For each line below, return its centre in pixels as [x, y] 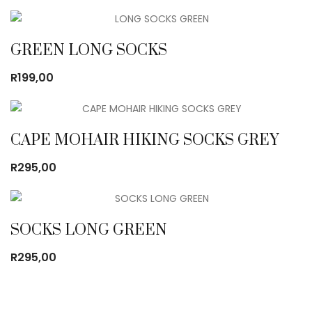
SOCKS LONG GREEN [89, 230]
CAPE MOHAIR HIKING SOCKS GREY [145, 140]
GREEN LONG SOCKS [89, 50]
